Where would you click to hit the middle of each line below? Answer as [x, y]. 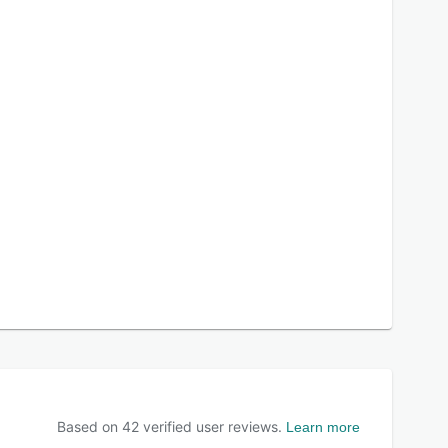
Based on [89, 426]
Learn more [323, 426]
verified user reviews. [210, 426]
